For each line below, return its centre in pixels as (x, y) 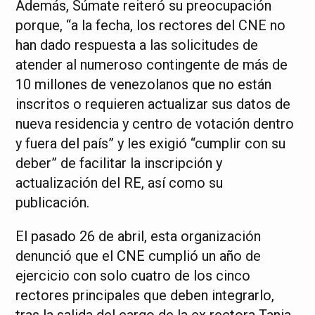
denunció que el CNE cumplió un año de (139, 256)
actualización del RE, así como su (120, 183)
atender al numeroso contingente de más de (152, 65)
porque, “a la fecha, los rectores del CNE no (151, 25)
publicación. (53, 202)
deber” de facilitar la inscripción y (119, 163)
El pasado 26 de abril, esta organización (139, 236)
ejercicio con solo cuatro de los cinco (133, 276)
